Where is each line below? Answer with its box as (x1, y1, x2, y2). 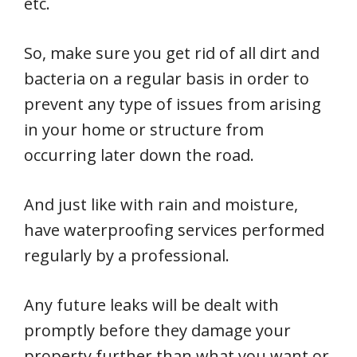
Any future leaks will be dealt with (24, 294, 279, 316)
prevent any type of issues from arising (24, 93, 321, 115)
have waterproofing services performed (24, 219, 324, 241)
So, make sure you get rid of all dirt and (24, 42, 320, 64)
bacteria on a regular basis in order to (24, 68, 309, 89)
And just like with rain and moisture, (24, 194, 298, 215)
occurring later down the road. (24, 144, 254, 166)
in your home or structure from (24, 119, 264, 140)
